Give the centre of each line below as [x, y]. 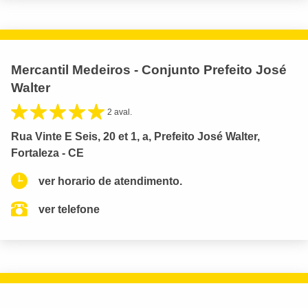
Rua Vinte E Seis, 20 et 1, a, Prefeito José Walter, [135, 136]
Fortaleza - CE [47, 153]
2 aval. [120, 112]
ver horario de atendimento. [110, 181]
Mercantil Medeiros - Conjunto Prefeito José [149, 69]
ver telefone [69, 209]
